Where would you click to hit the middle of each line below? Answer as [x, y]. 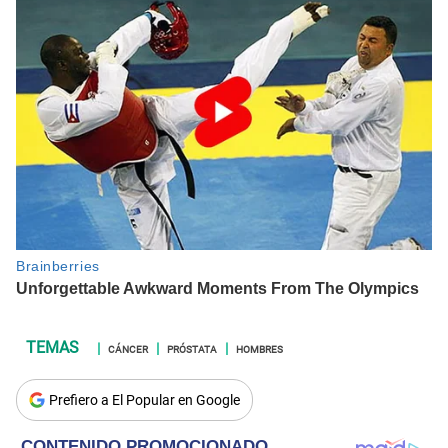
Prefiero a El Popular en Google [144, 400]
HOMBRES [259, 348]
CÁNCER [128, 348]
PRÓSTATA [192, 348]
